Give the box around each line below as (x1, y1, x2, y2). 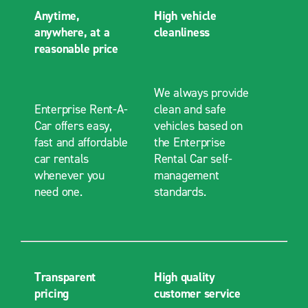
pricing (34, 285, 69, 302)
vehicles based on (153, 117, 243, 134)
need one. (34, 183, 82, 200)
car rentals (34, 150, 89, 167)
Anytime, (34, 7, 80, 24)
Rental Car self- (153, 150, 232, 167)
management (153, 166, 219, 184)
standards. (153, 183, 206, 200)
